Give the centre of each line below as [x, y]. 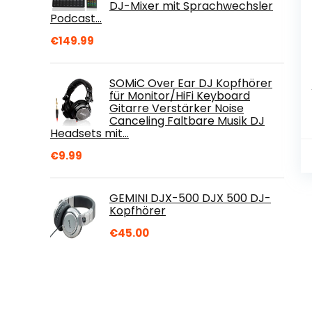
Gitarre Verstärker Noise [177, 108]
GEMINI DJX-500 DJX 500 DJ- [190, 198]
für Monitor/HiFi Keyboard [180, 95]
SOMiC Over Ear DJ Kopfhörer [191, 83]
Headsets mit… [89, 133]
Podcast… [76, 18]
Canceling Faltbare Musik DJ [187, 120]
